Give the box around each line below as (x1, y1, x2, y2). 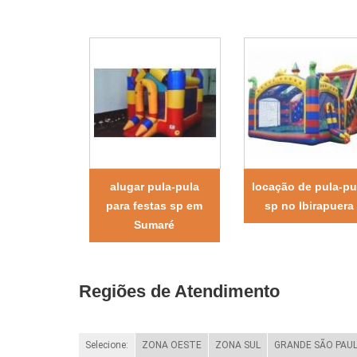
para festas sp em (106, 198, 203, 212)
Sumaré (134, 218, 175, 231)
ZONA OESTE (141, 339, 202, 351)
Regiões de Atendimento (78, 280, 280, 301)
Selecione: (84, 339, 128, 351)
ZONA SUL (214, 339, 261, 351)
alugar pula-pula (109, 179, 199, 193)
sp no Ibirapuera (264, 198, 354, 212)
